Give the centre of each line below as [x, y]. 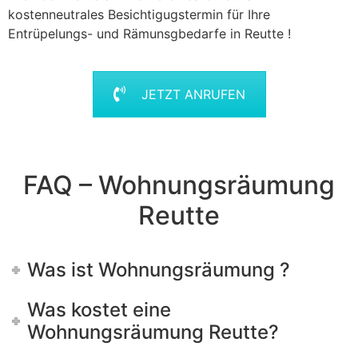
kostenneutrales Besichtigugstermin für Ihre [139, 15]
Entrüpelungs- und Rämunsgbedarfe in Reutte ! [149, 34]
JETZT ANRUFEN [193, 95]
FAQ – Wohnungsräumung [179, 185]
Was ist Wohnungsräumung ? [159, 269]
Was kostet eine [99, 309]
